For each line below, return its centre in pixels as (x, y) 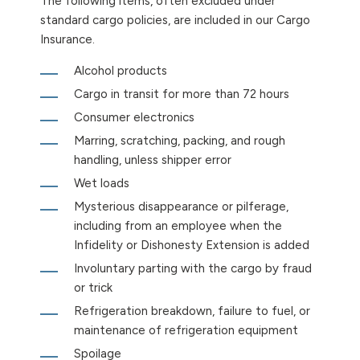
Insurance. (67, 40)
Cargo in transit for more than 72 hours (182, 94)
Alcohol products (121, 71)
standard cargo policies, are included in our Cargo (175, 20)
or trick (93, 288)
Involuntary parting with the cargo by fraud (193, 269)
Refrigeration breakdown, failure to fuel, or (192, 311)
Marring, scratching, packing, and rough (180, 141)
